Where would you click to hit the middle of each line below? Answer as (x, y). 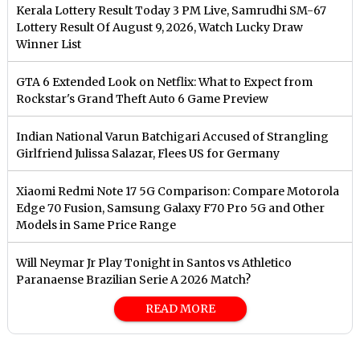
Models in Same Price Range (96, 225)
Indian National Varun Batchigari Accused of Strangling (173, 136)
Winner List (49, 44)
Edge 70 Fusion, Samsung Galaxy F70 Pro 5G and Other (171, 208)
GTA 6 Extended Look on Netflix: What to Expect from (165, 82)
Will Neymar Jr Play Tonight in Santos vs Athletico (154, 262)
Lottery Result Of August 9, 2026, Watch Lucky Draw (160, 27)
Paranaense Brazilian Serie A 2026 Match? (134, 279)
